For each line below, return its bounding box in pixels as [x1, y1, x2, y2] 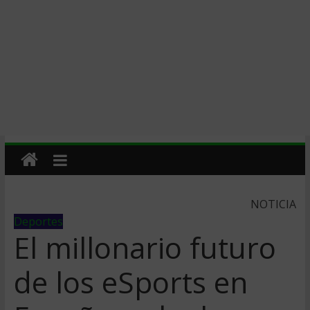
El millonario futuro [13, 228, 276, 267]
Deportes [13, 214, 63, 229]
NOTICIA [250, 197, 297, 212]
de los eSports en [13, 262, 248, 302]
